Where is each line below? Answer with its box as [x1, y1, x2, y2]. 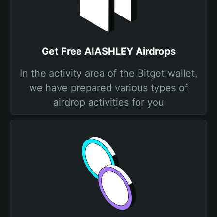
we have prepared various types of [29, 82, 188, 93]
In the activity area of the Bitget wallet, [19, 67, 198, 79]
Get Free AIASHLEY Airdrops [41, 46, 176, 57]
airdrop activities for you [53, 96, 164, 108]
